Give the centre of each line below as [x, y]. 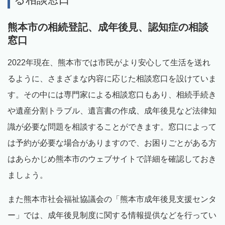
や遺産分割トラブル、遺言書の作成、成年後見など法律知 [112, 111]
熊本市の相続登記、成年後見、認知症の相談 [108, 27]
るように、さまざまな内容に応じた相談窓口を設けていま [112, 79]
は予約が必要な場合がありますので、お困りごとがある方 [112, 143]
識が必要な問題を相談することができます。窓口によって [112, 127]
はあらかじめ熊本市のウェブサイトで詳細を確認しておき [112, 159]
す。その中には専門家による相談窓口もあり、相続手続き [112, 95]
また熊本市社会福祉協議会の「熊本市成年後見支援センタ [112, 199]
